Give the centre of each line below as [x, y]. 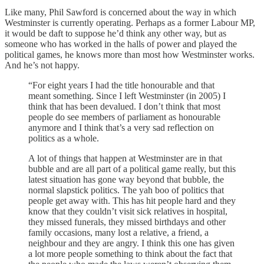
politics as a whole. [64, 138]
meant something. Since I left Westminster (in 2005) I [127, 95]
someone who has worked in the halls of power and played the [121, 44]
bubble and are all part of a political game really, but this [132, 169]
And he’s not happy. [42, 65]
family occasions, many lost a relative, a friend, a [118, 232]
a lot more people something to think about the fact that [130, 253]
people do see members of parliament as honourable [124, 117]
